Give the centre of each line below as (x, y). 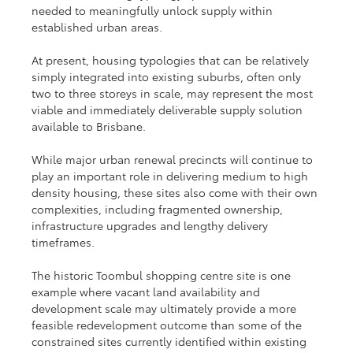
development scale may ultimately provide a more (166, 308)
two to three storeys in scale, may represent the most (174, 93)
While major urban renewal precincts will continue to (174, 159)
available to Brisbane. (89, 126)
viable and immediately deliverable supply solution (169, 109)
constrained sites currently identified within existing (171, 341)
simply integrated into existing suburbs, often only (168, 76)
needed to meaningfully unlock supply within (154, 10)
